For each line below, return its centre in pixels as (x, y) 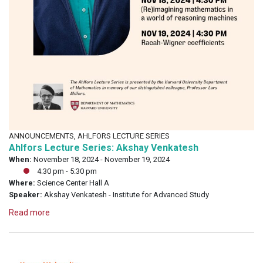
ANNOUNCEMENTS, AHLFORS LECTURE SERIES (89, 136)
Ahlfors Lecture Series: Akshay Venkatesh (104, 147)
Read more (29, 212)
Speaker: (26, 194)
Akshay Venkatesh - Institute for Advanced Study (126, 194)
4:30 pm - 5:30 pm (66, 171)
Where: (22, 183)
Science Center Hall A (72, 183)
